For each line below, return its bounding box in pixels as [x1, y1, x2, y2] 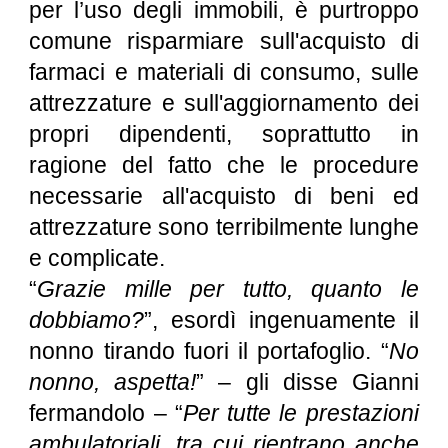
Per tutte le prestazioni [182, 400, 419, 426]
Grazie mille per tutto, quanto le [37, 276, 419, 302]
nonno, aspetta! [29, 369, 197, 395]
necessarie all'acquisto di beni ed [29, 183, 419, 209]
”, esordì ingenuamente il [144, 307, 419, 333]
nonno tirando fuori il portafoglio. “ [29, 338, 389, 364]
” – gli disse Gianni [196, 369, 419, 395]
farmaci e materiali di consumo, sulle [29, 59, 419, 85]
